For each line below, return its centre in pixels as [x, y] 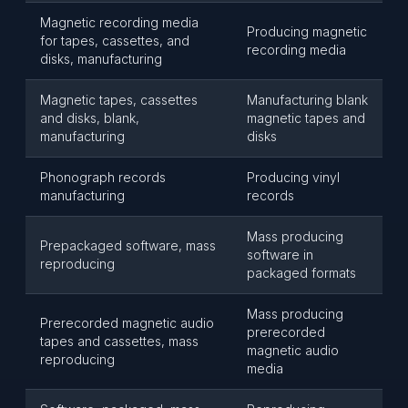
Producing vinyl [293, 177]
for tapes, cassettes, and [115, 41]
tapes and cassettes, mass [119, 341]
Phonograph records [103, 177]
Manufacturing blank [307, 100]
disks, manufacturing [101, 59]
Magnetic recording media [119, 22]
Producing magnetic [307, 31]
